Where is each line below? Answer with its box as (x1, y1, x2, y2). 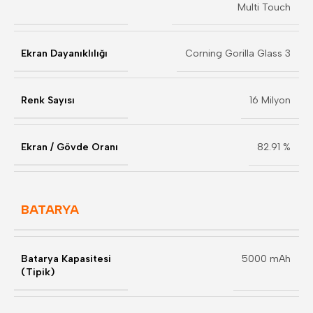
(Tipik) (21, 266, 54, 278)
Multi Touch (238, 1, 291, 13)
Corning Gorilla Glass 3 (185, 48, 291, 59)
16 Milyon (249, 94, 291, 106)
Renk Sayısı (21, 94, 75, 106)
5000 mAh (242, 253, 291, 265)
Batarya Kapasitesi (21, 253, 111, 265)
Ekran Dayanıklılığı (21, 48, 108, 59)
